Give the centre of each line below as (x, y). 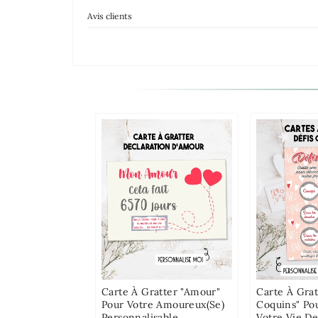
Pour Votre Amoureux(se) (163, 304)
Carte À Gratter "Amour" (161, 291)
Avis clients (110, 16)
